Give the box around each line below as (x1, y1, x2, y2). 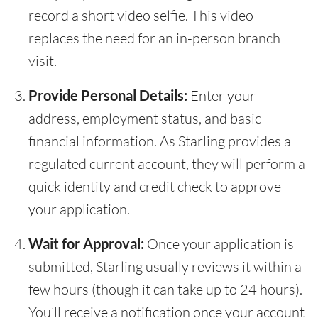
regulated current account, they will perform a (28, 155, 305, 173)
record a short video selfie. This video (28, 6, 253, 25)
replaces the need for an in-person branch (28, 29, 280, 48)
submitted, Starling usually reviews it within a (28, 258, 302, 276)
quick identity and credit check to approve (28, 177, 281, 196)
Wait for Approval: (28, 235, 144, 253)
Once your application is (144, 235, 294, 253)
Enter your (187, 87, 256, 105)
